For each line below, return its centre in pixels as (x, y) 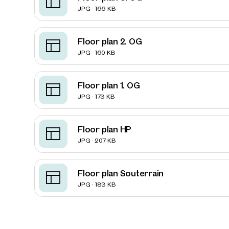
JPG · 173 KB (96, 96)
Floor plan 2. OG (110, 41)
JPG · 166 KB (97, 8)
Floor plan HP (105, 129)
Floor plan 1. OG (109, 85)
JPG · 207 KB (97, 140)
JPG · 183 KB (97, 184)
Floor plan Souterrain (121, 173)
